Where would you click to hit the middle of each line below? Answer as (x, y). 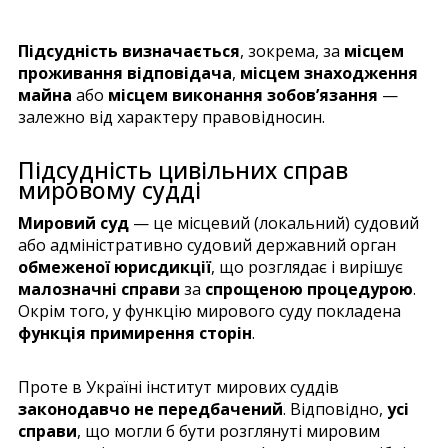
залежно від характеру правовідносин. (171, 116)
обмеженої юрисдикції (114, 266)
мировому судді (109, 189)
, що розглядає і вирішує (307, 266)
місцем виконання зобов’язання (243, 94)
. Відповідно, (335, 408)
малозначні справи (99, 288)
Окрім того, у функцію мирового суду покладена (209, 310)
